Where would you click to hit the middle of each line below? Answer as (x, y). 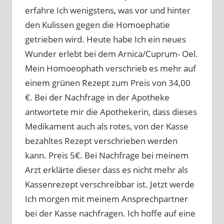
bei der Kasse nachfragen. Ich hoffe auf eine (110, 213)
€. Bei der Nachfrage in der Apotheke (97, 97)
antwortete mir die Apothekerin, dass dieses (111, 111)
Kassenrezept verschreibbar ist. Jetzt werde (109, 184)
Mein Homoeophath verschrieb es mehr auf (110, 68)
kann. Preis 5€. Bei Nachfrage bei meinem (106, 155)
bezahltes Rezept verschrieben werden (101, 140)
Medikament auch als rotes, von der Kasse (106, 126)
